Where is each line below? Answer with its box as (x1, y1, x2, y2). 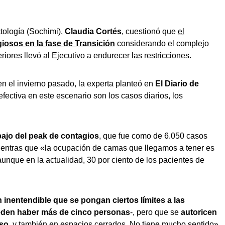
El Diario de (155, 79, 199, 88)
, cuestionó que (122, 27, 178, 36)
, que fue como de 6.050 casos (99, 132, 207, 140)
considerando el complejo (115, 39, 209, 48)
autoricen (179, 208, 217, 216)
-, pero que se (130, 208, 179, 216)
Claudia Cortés (65, 27, 122, 36)
